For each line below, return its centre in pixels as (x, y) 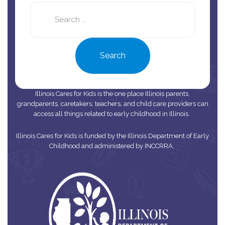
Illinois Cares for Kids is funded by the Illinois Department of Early (113, 136)
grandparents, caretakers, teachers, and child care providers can (113, 103)
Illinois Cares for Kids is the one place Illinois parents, (113, 93)
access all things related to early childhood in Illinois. (113, 114)
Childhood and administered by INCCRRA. (113, 146)
